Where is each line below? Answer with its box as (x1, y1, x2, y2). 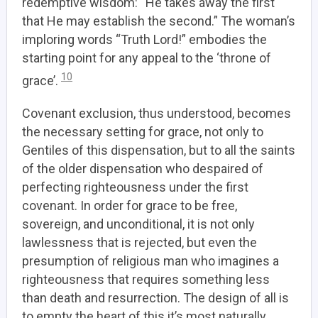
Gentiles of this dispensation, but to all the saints (22, 143, 295, 158)
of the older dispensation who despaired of (22, 161, 263, 176)
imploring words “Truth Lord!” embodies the (22, 32, 267, 47)
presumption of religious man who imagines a (22, 253, 279, 268)
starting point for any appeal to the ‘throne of (22, 50, 271, 65)
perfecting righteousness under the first (22, 180, 248, 194)
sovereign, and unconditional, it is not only (22, 216, 255, 231)
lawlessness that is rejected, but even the (22, 235, 257, 250)
